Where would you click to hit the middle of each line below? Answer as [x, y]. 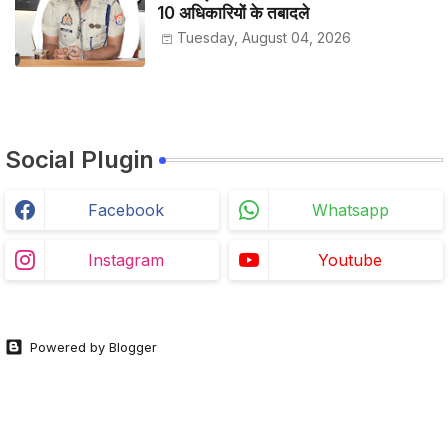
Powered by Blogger [93, 346]
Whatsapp [350, 209]
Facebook [126, 209]
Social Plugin [79, 159]
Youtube [350, 259]
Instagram [126, 259]
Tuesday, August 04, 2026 [264, 37]
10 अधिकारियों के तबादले [233, 12]
